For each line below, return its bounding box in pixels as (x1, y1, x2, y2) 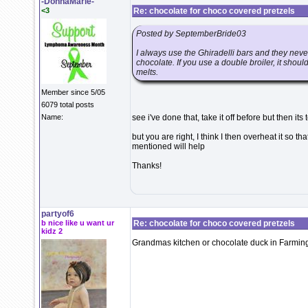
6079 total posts (41, 100, 94, 109)
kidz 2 (41, 227, 63, 235)
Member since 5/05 (41, 88, 105, 96)
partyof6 (41, 209, 74, 219)
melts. (136, 67, 158, 77)
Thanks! (132, 161, 162, 170)
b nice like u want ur (41, 219, 114, 227)
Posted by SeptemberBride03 (136, 29, 246, 38)
